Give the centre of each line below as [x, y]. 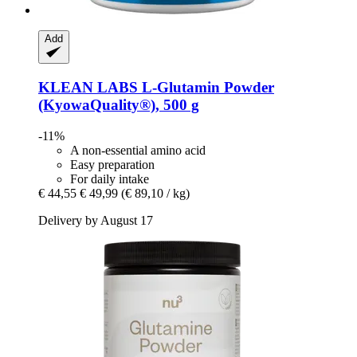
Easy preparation [112, 164]
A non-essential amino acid [138, 150]
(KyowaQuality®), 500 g [119, 104]
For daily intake [110, 178]
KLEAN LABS [88, 87]
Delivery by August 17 [96, 220]
